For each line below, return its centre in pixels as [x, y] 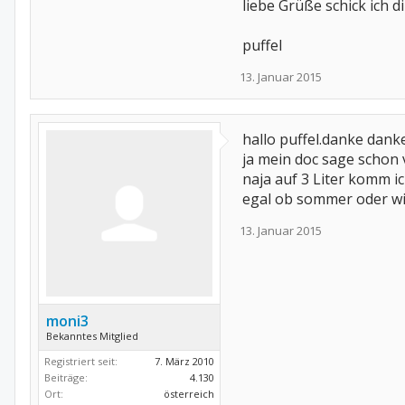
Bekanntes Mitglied [92, 336]
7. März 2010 [184, 361]
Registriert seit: [81, 361]
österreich [189, 394]
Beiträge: [66, 377]
